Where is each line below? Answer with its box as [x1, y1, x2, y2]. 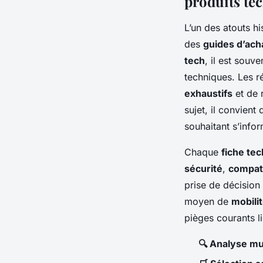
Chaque [184, 146, 221, 158]
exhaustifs [184, 87, 232, 99]
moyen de [184, 195, 231, 207]
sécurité [184, 162, 222, 174]
